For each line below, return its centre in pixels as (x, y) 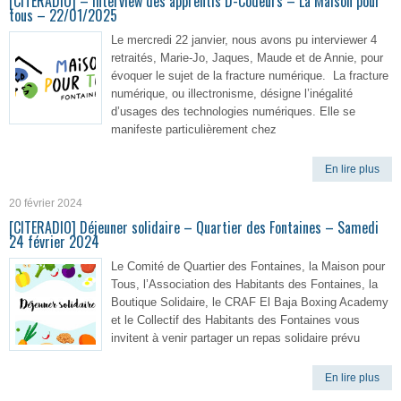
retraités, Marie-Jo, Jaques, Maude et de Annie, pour (247, 58)
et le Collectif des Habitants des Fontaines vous (235, 320)
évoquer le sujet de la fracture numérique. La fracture (250, 76)
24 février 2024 (54, 242)
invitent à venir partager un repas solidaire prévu (235, 338)
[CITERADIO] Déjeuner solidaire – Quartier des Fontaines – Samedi (194, 227)
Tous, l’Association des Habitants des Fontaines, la (244, 284)
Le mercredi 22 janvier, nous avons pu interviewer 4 (244, 40)
